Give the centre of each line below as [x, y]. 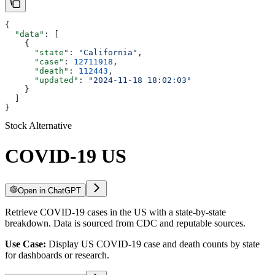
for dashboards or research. [57, 255]
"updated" [42, 80]
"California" [108, 53]
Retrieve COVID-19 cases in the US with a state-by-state [115, 212]
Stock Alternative [38, 126]
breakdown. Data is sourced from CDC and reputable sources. [125, 223]
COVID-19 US [66, 156]
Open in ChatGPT [50, 190]
